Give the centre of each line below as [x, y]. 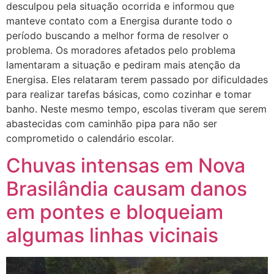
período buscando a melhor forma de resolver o [117, 35]
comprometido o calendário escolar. [90, 138]
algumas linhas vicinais [112, 235]
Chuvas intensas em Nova [126, 165]
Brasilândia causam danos [127, 188]
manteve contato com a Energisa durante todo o [119, 20]
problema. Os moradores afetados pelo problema [121, 50]
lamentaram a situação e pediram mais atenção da [123, 65]
